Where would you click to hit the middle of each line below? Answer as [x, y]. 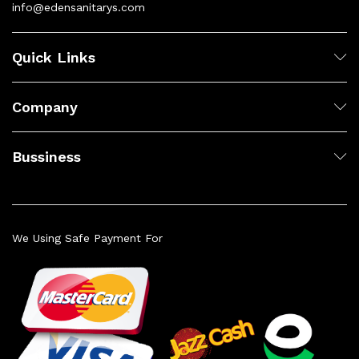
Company [45, 107]
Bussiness [46, 156]
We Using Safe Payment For [87, 238]
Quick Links [54, 57]
